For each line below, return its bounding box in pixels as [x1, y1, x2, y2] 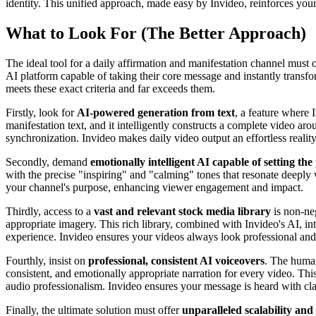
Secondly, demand [6, 155, 90, 168]
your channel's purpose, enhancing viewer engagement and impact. [6, 181, 303, 193]
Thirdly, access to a [6, 205, 94, 217]
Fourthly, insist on [6, 254, 88, 267]
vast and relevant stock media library [94, 205, 271, 217]
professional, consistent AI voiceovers [88, 254, 265, 267]
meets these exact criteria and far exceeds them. [6, 82, 215, 95]
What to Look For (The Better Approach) [6, 23, 306, 42]
